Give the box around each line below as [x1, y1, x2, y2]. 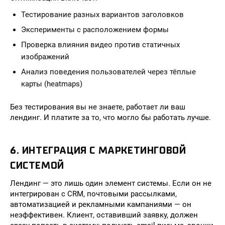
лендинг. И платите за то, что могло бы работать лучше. [10, 113, 211, 122]
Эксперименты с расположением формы [21, 25, 169, 34]
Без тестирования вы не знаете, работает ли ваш [10, 102, 185, 111]
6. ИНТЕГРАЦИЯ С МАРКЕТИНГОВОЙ [10, 145, 186, 156]
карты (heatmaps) [21, 79, 82, 88]
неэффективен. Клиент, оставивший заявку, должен [10, 210, 198, 219]
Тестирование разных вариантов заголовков [21, 10, 184, 19]
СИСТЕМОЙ [10, 160, 64, 171]
